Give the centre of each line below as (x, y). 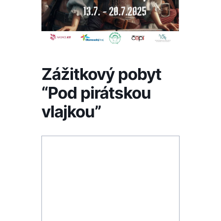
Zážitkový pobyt (101, 74)
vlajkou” (71, 112)
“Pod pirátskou (96, 93)
